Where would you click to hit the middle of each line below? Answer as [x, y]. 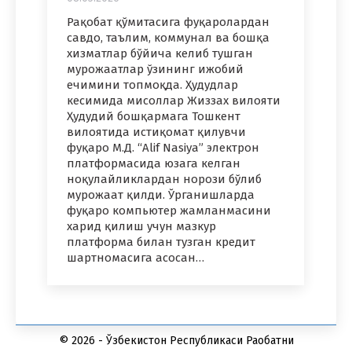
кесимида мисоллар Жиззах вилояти [174, 100]
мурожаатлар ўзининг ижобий [155, 69]
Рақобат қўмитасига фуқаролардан [168, 22]
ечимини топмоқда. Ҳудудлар [152, 84]
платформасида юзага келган [154, 163]
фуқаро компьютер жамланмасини [169, 210]
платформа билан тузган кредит [161, 242]
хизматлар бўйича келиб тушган [160, 53]
